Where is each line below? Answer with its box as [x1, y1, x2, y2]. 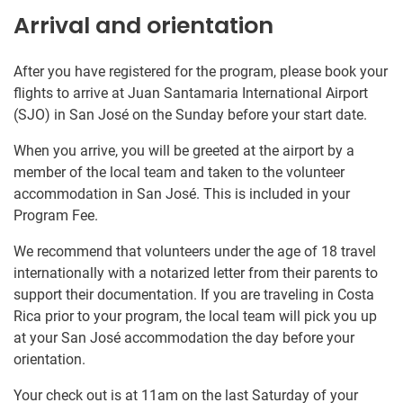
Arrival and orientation [13, 9, 273, 41]
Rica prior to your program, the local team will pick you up [13, 307, 377, 325]
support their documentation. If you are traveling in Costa [13, 285, 374, 303]
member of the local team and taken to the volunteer [13, 163, 345, 181]
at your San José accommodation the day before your [13, 328, 354, 346]
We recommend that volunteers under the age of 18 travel [13, 242, 376, 260]
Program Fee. [13, 206, 98, 224]
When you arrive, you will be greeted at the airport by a [13, 141, 354, 159]
